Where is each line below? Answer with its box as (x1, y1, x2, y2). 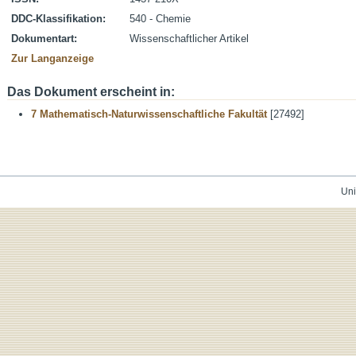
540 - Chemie (130, 13, 191, 25)
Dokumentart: (11, 33, 77, 44)
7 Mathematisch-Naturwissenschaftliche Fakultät (31, 108, 267, 120)
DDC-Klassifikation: (11, 13, 106, 25)
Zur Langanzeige (11, 52, 94, 64)
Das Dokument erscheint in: (7, 85, 175, 99)
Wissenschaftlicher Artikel (130, 33, 249, 44)
